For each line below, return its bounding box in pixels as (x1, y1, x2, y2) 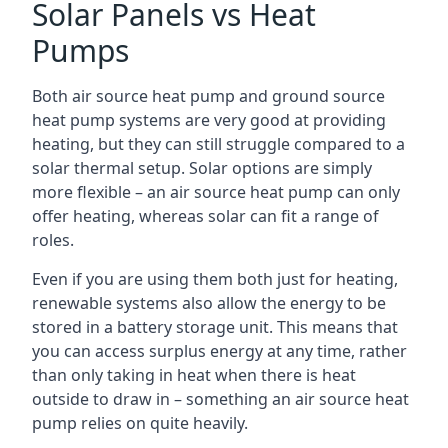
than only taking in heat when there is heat (32, 364, 356, 386)
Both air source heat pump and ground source (32, 85, 385, 107)
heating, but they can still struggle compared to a (32, 133, 405, 155)
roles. (32, 229, 74, 251)
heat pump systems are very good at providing (32, 109, 386, 131)
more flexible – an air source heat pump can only (32, 181, 400, 203)
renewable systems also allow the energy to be (32, 292, 386, 314)
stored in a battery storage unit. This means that (32, 316, 398, 338)
